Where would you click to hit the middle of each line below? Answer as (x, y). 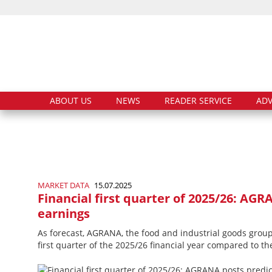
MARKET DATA (64, 186)
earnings (64, 214)
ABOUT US (71, 101)
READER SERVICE (198, 101)
